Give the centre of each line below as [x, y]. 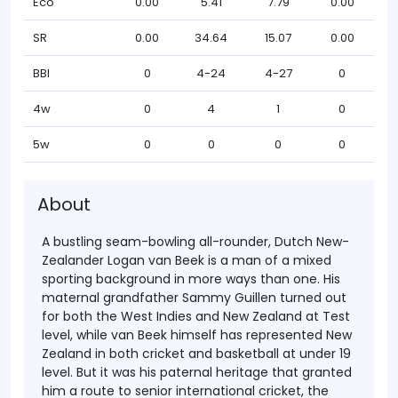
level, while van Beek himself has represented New [197, 335]
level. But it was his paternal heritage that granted [197, 372]
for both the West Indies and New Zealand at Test [196, 316]
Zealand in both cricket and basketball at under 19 [196, 354]
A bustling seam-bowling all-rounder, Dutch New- [195, 242]
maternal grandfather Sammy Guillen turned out [194, 298]
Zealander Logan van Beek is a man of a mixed [187, 260]
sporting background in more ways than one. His [191, 279]
